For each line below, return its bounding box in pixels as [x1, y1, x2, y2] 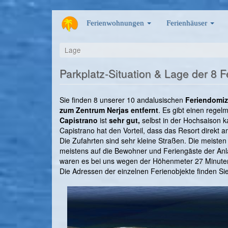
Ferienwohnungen [87, 18, 146, 27]
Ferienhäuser [166, 18, 209, 27]
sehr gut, [109, 115, 140, 126]
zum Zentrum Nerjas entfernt [60, 105, 158, 116]
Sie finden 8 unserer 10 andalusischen [60, 95, 185, 105]
